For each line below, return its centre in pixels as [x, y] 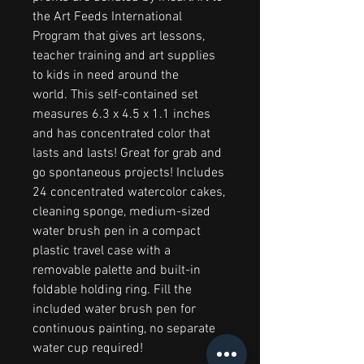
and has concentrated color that [121, 134]
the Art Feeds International [107, 17]
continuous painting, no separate [124, 329]
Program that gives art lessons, [119, 36]
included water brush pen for [114, 309]
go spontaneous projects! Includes [128, 173]
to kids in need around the [106, 75]
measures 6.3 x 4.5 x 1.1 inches [121, 114]
